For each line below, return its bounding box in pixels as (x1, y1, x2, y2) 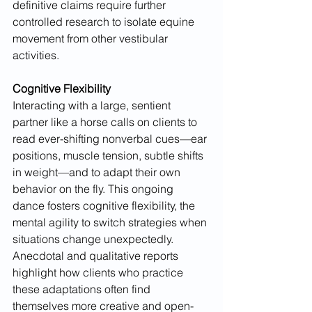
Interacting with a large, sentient (13, 98, 173, 113)
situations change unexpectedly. (13, 232, 176, 247)
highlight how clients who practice (13, 265, 186, 280)
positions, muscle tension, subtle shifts (13, 148, 206, 163)
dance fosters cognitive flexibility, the (13, 198, 198, 213)
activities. (13, 48, 59, 63)
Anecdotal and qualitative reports (13, 249, 181, 263)
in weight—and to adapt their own (13, 165, 183, 180)
